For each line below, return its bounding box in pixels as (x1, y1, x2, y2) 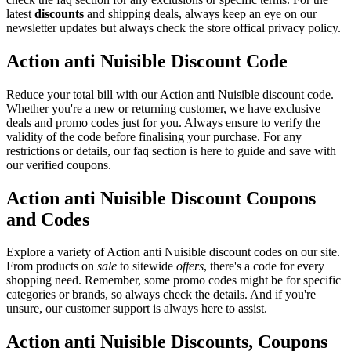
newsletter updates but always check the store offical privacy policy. (6, 20, 341, 34)
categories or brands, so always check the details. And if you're (6, 288, 316, 302)
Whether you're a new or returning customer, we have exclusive (6, 101, 320, 115)
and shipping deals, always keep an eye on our (84, 6, 317, 20)
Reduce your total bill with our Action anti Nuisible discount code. (6, 87, 334, 101)
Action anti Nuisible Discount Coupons (6, 187, 316, 208)
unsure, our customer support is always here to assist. (6, 302, 267, 316)
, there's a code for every (204, 259, 324, 273)
